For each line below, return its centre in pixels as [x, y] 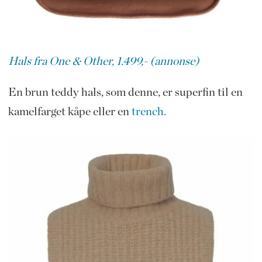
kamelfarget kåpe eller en [70, 111]
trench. [149, 111]
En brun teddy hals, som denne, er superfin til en [125, 92]
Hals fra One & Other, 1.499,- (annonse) [104, 61]
